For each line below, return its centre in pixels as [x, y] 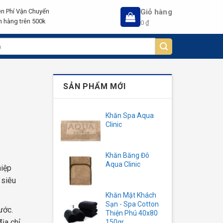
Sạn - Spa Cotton [132, 204]
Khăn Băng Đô [127, 155]
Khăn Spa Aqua [130, 115]
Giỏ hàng [156, 12]
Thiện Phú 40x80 [132, 213]
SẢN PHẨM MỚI [95, 86]
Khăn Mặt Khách [131, 195]
